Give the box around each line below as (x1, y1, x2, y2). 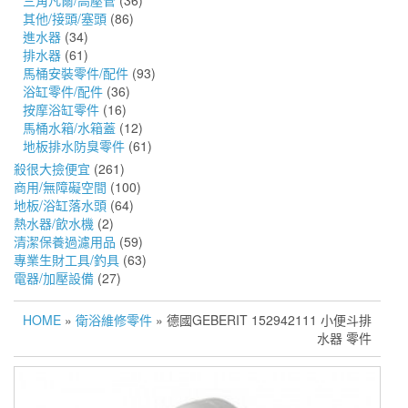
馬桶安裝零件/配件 (23, 64, 128, 83)
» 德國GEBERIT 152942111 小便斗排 (152, 311, 372, 330)
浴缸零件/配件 (23, 82, 103, 101)
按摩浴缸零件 (23, 100, 99, 119)
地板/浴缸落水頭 (14, 196, 107, 215)
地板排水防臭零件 (23, 137, 125, 156)
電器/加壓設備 (14, 269, 94, 288)
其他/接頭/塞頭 (23, 9, 107, 28)
